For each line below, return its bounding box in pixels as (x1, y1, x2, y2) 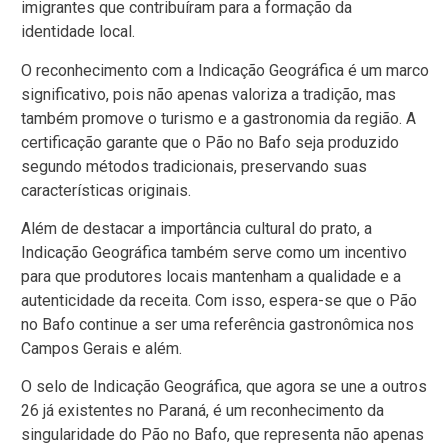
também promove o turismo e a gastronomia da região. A (21, 108, 416, 128)
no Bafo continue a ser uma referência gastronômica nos (21, 314, 414, 334)
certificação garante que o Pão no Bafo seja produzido (21, 132, 399, 152)
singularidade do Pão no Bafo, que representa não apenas (21, 425, 424, 445)
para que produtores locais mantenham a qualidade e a (21, 266, 401, 286)
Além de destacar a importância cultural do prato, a (21, 218, 372, 238)
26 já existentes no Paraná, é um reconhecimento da (21, 401, 384, 421)
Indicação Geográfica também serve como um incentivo (21, 242, 407, 262)
